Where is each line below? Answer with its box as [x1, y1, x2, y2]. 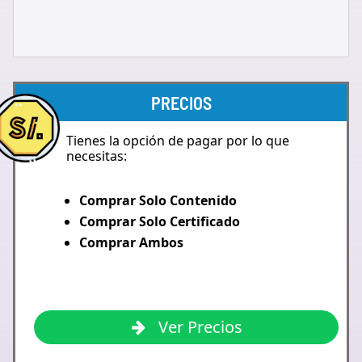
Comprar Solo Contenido [79, 192, 237, 209]
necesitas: [66, 147, 127, 165]
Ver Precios [154, 316, 242, 338]
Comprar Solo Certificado [79, 213, 240, 230]
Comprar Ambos [79, 234, 183, 251]
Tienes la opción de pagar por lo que [66, 132, 289, 149]
